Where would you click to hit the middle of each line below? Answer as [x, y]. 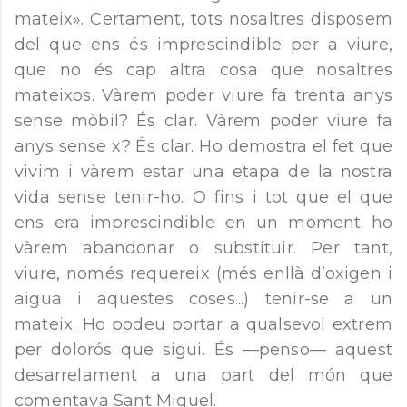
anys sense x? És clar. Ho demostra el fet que [203, 147]
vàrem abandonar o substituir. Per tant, [203, 248]
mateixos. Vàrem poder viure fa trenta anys [203, 96]
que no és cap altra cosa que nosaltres [203, 70]
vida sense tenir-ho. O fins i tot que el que [203, 198]
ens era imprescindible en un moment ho [203, 223]
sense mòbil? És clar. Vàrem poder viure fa [203, 121]
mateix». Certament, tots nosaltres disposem [203, 20]
